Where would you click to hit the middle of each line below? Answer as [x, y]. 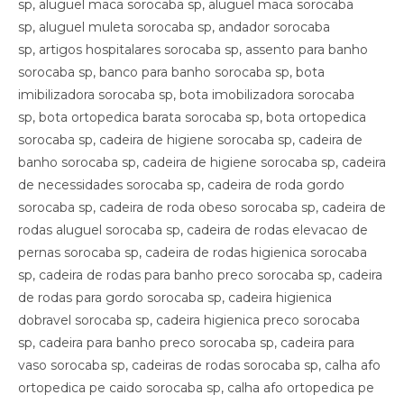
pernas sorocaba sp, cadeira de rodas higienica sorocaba [193, 252]
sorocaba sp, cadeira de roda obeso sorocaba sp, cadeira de [202, 207]
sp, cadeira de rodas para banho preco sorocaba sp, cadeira [200, 275]
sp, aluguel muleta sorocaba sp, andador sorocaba [174, 27]
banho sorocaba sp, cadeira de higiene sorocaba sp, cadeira [202, 162]
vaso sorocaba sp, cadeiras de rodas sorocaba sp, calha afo [199, 365]
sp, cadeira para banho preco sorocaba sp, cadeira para [186, 342]
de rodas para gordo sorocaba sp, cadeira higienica [175, 297]
